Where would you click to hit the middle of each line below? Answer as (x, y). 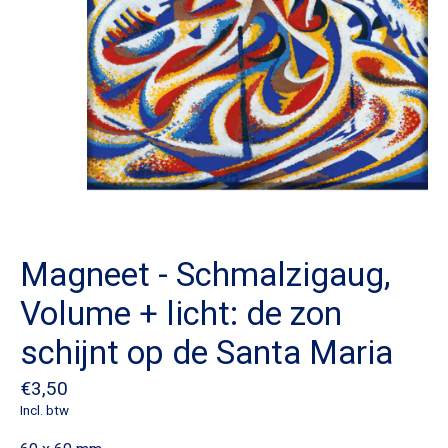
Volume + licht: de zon (181, 314)
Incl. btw (44, 410)
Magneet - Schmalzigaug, (205, 275)
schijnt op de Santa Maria (206, 353)
